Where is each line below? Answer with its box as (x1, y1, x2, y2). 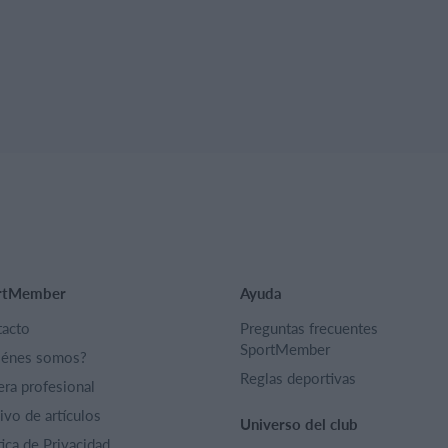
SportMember (240, 338, 330, 359)
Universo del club (240, 413, 358, 434)
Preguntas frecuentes (240, 317, 378, 338)
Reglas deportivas (240, 367, 356, 388)
